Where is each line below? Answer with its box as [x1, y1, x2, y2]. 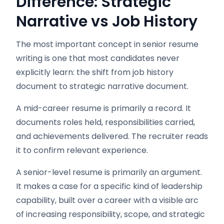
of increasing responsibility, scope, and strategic [16, 208, 205, 220]
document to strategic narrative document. [16, 80, 188, 92]
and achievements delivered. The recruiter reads [16, 130, 208, 142]
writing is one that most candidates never [16, 52, 179, 64]
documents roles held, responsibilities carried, [16, 116, 195, 128]
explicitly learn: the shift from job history [16, 66, 173, 78]
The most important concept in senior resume [16, 38, 198, 50]
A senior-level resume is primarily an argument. [16, 166, 202, 178]
